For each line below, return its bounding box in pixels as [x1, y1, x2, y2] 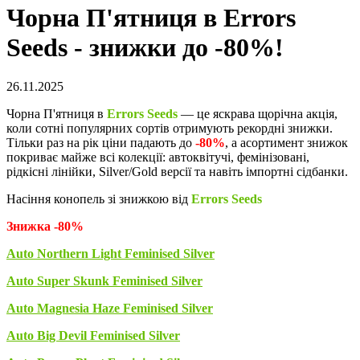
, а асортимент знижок [225, 136, 348, 149]
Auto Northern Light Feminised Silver [6, 247, 215, 260]
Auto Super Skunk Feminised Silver [6, 274, 202, 288]
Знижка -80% [6, 219, 84, 233]
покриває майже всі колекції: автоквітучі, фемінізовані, [6, 150, 309, 164]
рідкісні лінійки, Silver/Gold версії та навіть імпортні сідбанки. [6, 165, 348, 178]
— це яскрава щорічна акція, [178, 107, 337, 121]
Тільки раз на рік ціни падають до [6, 136, 195, 149]
